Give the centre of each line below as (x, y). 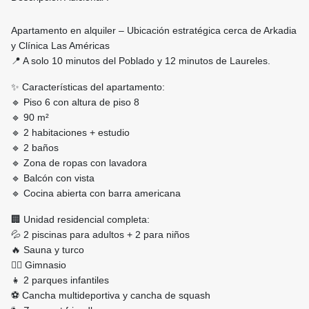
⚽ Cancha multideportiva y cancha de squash (111, 296)
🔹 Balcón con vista (53, 178)
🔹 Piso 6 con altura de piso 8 (75, 102)
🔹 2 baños (35, 148)
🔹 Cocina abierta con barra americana (96, 193)
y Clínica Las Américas (60, 46)
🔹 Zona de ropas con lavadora (79, 163)
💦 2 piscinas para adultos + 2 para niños (100, 235)
